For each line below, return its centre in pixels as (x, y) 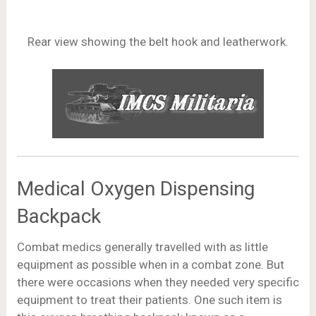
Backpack (59, 216)
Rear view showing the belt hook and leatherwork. (158, 42)
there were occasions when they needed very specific (158, 282)
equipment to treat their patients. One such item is (149, 299)
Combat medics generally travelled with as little (142, 247)
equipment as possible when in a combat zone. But (150, 264)
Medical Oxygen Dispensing (135, 188)
